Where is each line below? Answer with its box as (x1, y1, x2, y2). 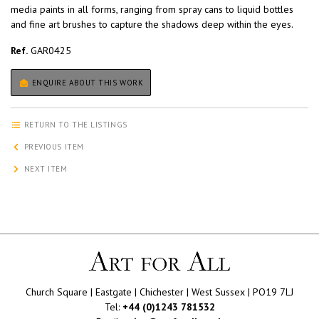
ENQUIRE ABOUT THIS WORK (29, 78, 144, 88)
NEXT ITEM (21, 164, 68, 174)
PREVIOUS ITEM (21, 142, 84, 152)
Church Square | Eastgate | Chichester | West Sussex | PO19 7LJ (26, 285, 293, 298)
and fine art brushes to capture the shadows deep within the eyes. (11, 18, 293, 31)
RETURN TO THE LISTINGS (21, 120, 127, 130)
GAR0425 (28, 44, 71, 58)
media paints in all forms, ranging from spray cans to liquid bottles (11, 3, 293, 16)
